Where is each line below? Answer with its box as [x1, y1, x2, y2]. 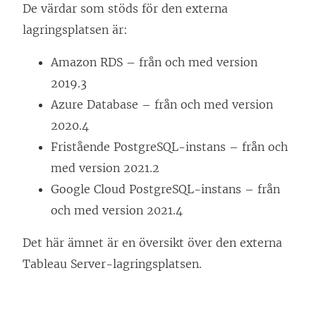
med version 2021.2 [51, 161, 159, 176]
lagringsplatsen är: [23, 23, 128, 37]
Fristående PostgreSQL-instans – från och [51, 140, 288, 154]
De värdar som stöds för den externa [23, 1, 228, 16]
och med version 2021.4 [51, 203, 183, 218]
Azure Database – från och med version [51, 97, 273, 112]
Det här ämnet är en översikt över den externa [23, 236, 282, 250]
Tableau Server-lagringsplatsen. [23, 257, 202, 272]
